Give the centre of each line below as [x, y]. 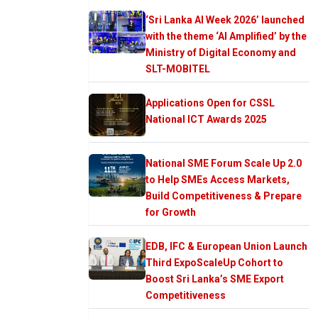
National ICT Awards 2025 [206, 119]
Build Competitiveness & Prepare [224, 196]
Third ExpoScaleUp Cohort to [214, 262]
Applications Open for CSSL [210, 103]
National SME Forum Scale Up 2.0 [224, 163]
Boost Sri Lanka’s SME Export [215, 279]
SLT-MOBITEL [178, 68]
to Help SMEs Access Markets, [218, 179]
